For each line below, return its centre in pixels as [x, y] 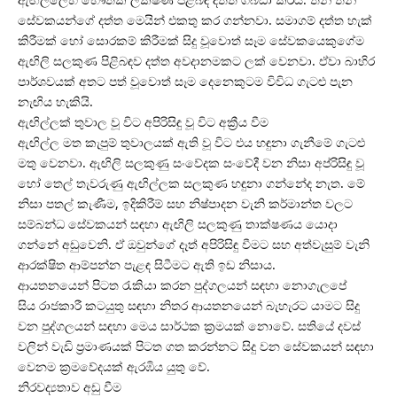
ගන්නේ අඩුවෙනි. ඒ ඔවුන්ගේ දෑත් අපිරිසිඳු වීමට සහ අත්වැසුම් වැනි [194, 245]
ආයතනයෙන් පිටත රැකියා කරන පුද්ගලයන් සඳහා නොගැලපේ [184, 285]
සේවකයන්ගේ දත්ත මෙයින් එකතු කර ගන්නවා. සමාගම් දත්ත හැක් [195, 20]
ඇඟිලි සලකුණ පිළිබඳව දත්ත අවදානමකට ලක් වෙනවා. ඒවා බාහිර [196, 61]
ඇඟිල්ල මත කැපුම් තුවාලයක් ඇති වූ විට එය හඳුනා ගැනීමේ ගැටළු [191, 143]
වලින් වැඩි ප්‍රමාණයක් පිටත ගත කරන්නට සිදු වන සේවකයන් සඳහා [196, 346]
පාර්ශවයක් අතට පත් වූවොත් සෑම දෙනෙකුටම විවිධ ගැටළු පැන [185, 82]
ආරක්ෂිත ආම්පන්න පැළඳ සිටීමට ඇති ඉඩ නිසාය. [147, 265]
